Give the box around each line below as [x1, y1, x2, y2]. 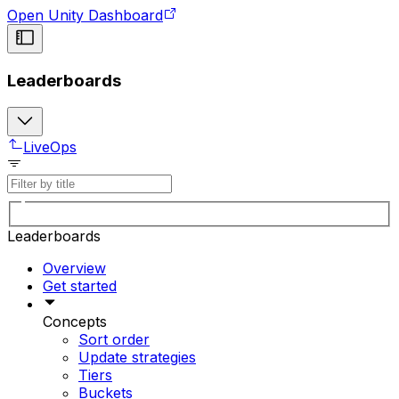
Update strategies [78, 347, 196, 366]
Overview [43, 258, 106, 277]
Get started [43, 276, 117, 295]
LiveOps [23, 138, 77, 157]
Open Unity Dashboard [7, 5, 163, 24]
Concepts [43, 312, 107, 330]
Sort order [78, 330, 150, 348]
